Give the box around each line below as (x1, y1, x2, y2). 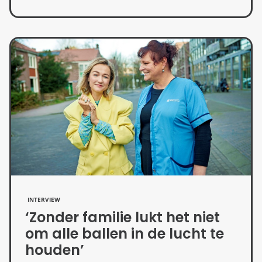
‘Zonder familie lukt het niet (25, 208, 220, 227)
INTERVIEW (27, 195, 60, 204)
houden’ (25, 240, 84, 260)
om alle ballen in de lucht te (25, 224, 224, 244)
